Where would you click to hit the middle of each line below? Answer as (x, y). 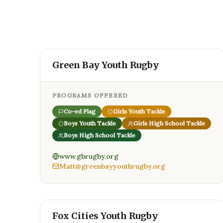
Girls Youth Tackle (139, 111)
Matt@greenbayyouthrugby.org (112, 166)
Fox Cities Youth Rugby (105, 216)
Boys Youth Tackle (90, 123)
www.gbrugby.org (89, 156)
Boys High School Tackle (100, 135)
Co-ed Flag (80, 111)
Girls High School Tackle (169, 123)
